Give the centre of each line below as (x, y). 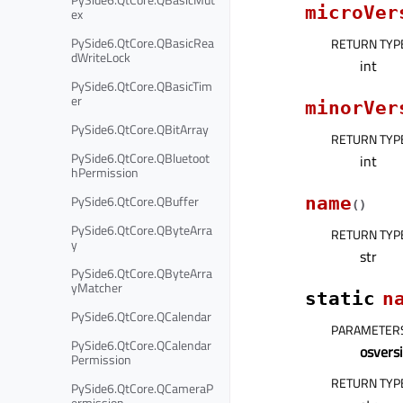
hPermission (105, 172)
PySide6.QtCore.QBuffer (135, 201)
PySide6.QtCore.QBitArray (140, 129)
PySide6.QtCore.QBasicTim (142, 85)
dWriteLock (101, 57)
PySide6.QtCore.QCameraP (142, 388)
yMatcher (97, 287)
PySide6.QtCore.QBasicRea (143, 42)
